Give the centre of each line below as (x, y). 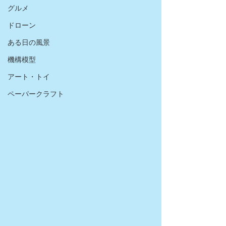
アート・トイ (29, 77)
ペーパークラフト (36, 94)
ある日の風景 (29, 42)
